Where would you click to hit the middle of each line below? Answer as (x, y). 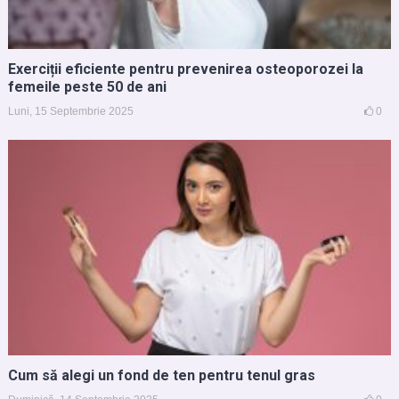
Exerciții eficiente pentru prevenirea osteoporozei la (185, 69)
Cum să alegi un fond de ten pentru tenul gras (161, 375)
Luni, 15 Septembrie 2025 (70, 111)
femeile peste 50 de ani (87, 86)
